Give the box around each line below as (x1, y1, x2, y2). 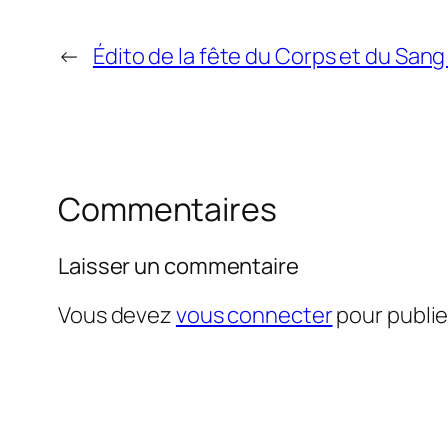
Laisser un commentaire (58, 250, 299, 281)
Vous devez (58, 299, 176, 330)
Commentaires (58, 187, 277, 232)
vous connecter (175, 299, 333, 330)
